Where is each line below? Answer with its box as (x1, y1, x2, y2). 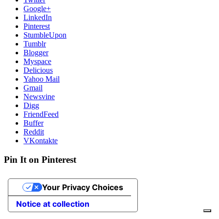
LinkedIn (23, 13, 52, 22)
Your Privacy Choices (42, 182, 123, 192)
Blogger (23, 48, 48, 57)
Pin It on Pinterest (4, 154, 76, 165)
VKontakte (23, 136, 58, 145)
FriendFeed (23, 110, 59, 119)
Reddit (23, 128, 44, 136)
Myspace (23, 57, 51, 66)
